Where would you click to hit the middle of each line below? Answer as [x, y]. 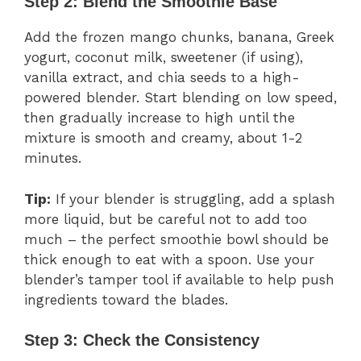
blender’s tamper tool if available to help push [179, 279]
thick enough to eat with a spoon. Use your [169, 259]
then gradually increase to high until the [160, 118]
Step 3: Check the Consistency [142, 340]
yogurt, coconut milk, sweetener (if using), [164, 58]
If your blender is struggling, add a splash [193, 199]
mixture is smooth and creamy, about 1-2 [163, 138]
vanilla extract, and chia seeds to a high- [162, 78]
